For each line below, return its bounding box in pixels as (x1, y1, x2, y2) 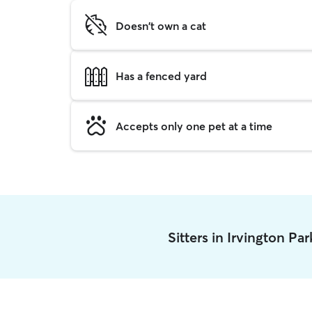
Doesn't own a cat (116, 18, 206, 33)
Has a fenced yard (116, 68, 207, 83)
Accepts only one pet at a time (116, 118, 272, 133)
